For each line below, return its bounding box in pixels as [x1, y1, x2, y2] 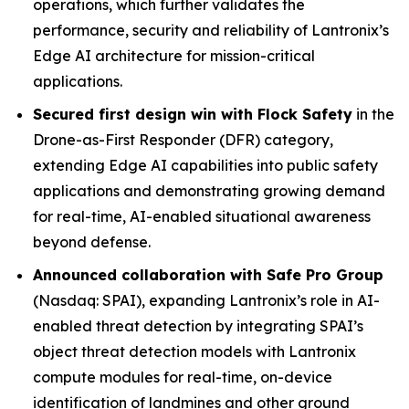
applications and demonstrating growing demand [33, 182, 385, 200]
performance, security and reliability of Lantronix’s [33, 21, 389, 39]
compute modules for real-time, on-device [33, 368, 332, 386]
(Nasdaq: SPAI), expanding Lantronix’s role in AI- [33, 291, 380, 309]
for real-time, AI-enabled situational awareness [33, 207, 371, 225]
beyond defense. [33, 233, 151, 251]
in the [352, 105, 394, 123]
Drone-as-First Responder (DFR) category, [33, 131, 333, 149]
